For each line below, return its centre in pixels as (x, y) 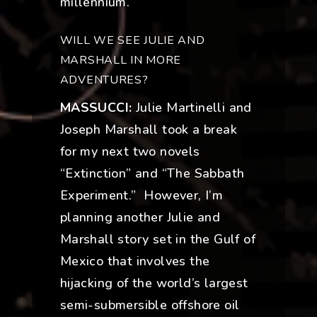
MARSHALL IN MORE (120, 60)
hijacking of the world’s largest (154, 283)
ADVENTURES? (104, 80)
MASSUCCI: (96, 108)
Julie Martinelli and (192, 108)
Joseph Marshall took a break (148, 130)
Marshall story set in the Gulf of (157, 240)
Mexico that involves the (135, 261)
